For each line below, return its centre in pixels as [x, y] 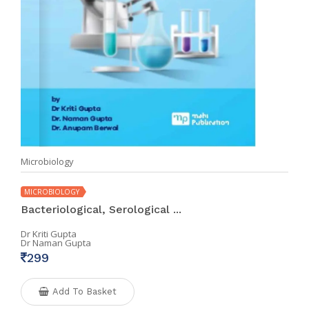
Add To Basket [84, 291]
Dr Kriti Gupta [49, 234]
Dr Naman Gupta [56, 243]
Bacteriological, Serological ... [101, 209]
